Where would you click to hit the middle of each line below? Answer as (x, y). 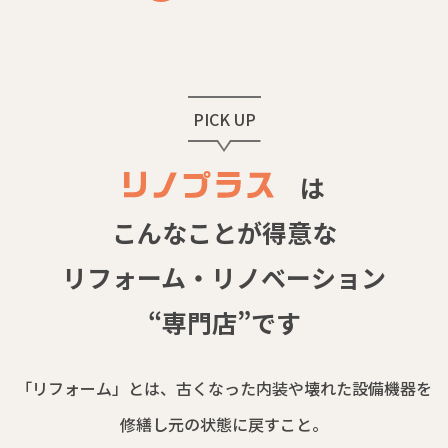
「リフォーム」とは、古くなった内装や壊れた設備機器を (224, 387)
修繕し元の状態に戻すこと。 (224, 423)
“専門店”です (224, 321)
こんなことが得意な (224, 231)
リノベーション (298, 276)
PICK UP (224, 118)
